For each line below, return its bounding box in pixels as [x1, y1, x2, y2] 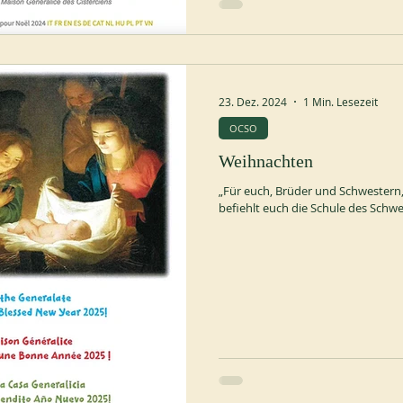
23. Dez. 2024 [219, 94, 287, 109]
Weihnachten [219, 151, 313, 171]
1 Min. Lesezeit [303, 94, 378, 109]
